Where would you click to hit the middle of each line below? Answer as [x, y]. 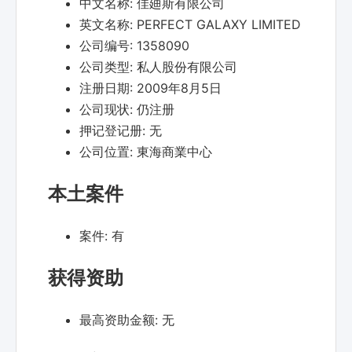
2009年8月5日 [179, 88]
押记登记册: [114, 131]
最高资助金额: [121, 319]
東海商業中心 [174, 152]
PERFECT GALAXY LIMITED [219, 25]
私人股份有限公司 [187, 67]
